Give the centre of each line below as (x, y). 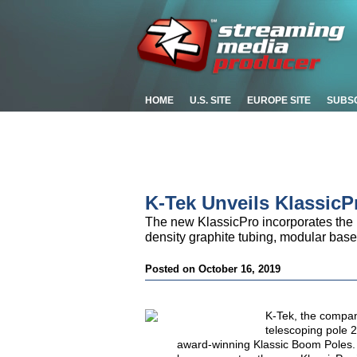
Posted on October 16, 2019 (213, 269)
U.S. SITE (210, 100)
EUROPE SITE (279, 100)
